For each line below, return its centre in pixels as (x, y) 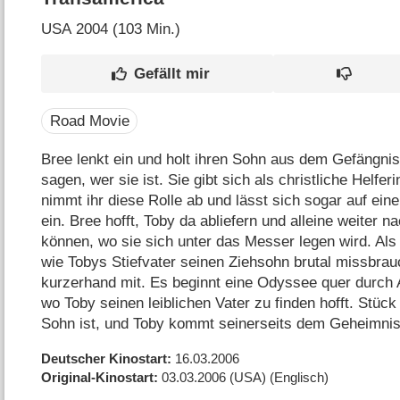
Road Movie (89, 121)
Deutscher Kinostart (104, 358)
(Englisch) (300, 377)
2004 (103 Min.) (126, 29)
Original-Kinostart (98, 377)
